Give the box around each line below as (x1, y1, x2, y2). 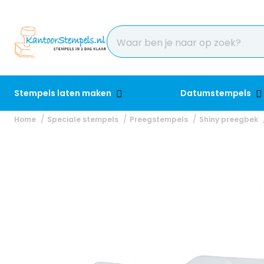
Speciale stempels (47, 114, 118, 124)
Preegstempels (130, 114, 188, 124)
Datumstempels (180, 87, 253, 99)
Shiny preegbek (199, 114, 258, 124)
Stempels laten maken (14, 87, 113, 99)
